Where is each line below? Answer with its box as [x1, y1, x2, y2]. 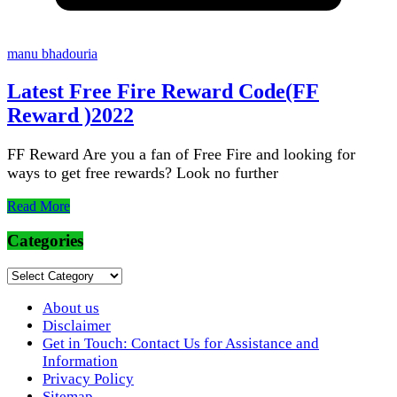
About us [43, 299, 99, 316]
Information [43, 352, 118, 370]
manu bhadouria [7, 46, 97, 62]
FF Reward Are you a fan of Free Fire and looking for [7, 145, 355, 164]
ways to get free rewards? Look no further [7, 164, 278, 183]
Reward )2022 [7, 104, 134, 128]
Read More [7, 198, 70, 214]
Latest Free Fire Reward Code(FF [7, 80, 319, 104]
